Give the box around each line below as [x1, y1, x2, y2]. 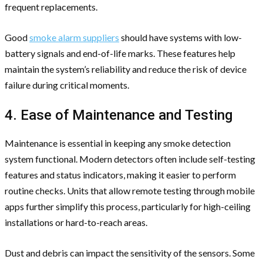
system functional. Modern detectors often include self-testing [5, 153, 255, 164]
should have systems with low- [119, 31, 242, 43]
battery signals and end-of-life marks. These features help [5, 47, 235, 59]
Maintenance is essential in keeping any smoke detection [5, 137, 231, 149]
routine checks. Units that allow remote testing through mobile [5, 184, 255, 196]
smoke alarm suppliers [29, 31, 119, 43]
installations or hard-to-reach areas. [5, 216, 147, 228]
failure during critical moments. [5, 79, 129, 90]
